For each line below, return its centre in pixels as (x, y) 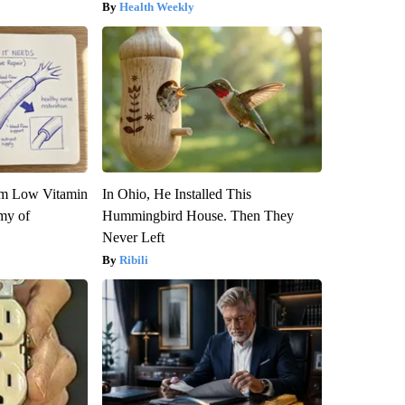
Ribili (133, 260)
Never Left (133, 238)
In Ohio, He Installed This (176, 194)
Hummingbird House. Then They (198, 216)
